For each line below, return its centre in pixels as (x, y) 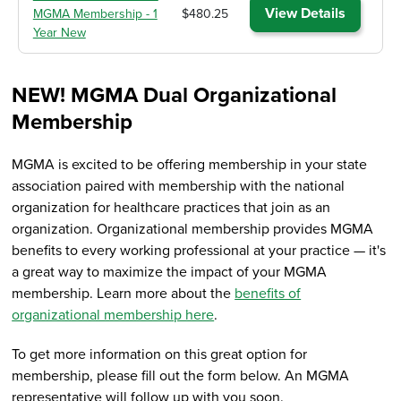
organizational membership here (113, 316)
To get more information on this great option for (160, 355)
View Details (305, 14)
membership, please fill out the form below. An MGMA (181, 376)
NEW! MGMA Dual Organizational (175, 96)
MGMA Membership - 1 (95, 14)
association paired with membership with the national (179, 187)
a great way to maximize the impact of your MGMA (170, 273)
